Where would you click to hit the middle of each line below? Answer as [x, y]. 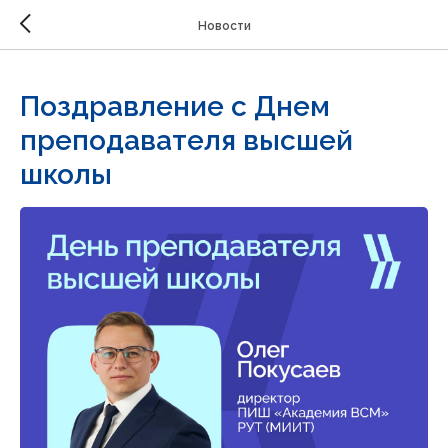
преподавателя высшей [186, 140]
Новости [224, 25]
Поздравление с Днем [175, 106]
